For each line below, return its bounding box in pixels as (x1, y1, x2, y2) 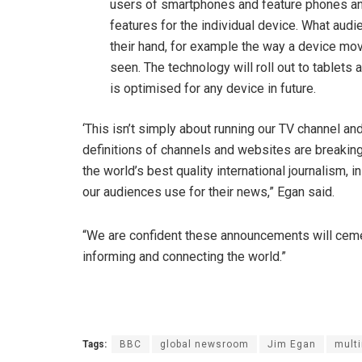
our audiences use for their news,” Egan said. (82, 184, 335, 200)
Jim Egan (267, 339, 316, 351)
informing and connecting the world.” (82, 249, 286, 265)
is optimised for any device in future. (110, 81, 317, 97)
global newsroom (160, 339, 249, 351)
